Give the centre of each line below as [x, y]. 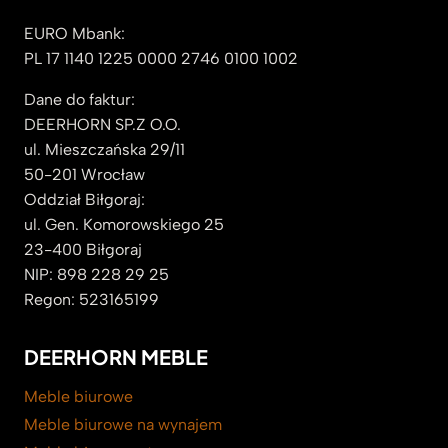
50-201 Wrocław [84, 174]
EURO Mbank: [74, 33]
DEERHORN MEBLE [116, 356]
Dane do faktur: [79, 99]
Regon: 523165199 [91, 299]
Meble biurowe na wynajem [123, 424]
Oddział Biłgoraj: [84, 199]
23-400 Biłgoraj [83, 249]
